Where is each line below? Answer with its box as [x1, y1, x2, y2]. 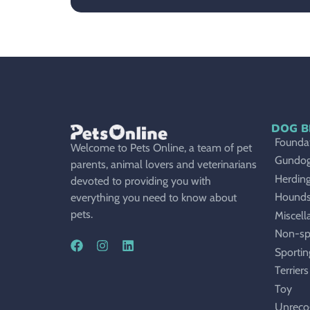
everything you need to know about [71, 191, 237, 205]
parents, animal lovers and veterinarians [71, 158, 257, 172]
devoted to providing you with [71, 174, 211, 188]
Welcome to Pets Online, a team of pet [71, 141, 252, 155]
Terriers [275, 264, 309, 277]
